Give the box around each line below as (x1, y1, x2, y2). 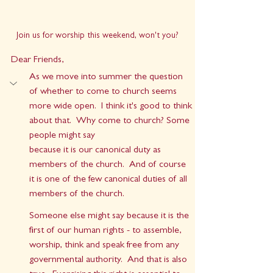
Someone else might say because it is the (29, 211, 191, 222)
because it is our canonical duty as (29, 146, 163, 156)
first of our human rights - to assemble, (29, 226, 184, 236)
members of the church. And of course (29, 160, 188, 171)
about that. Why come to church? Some (29, 116, 192, 127)
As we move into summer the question (29, 73, 185, 83)
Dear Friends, (11, 55, 64, 66)
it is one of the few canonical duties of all (29, 175, 190, 185)
